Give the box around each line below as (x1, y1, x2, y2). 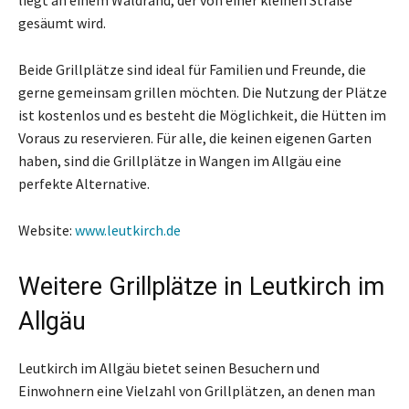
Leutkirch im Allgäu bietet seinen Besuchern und (18, 358, 320, 377)
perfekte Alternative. (18, 173, 150, 193)
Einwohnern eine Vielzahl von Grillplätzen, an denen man (18, 381, 375, 400)
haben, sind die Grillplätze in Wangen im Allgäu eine (18, 151, 341, 170)
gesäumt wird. (18, 13, 106, 32)
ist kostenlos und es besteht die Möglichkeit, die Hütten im (18, 105, 386, 124)
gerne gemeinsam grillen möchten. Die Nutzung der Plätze (18, 82, 387, 101)
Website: (18, 220, 75, 239)
